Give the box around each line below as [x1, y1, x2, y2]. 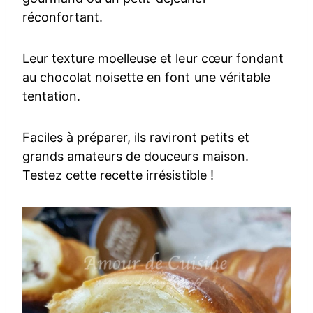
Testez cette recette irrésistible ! [22, 167, 214, 182]
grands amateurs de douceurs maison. [22, 148, 249, 163]
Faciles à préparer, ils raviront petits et [22, 129, 249, 145]
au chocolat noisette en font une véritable [22, 69, 270, 85]
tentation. [22, 88, 81, 103]
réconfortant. [22, 9, 103, 24]
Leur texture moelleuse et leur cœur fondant [22, 50, 284, 66]
